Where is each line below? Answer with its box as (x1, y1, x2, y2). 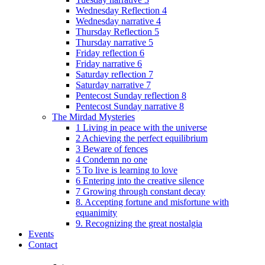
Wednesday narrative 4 (76, 15, 161, 26)
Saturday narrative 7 (76, 79, 151, 90)
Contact (28, 239, 57, 250)
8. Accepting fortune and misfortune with (76, 196, 229, 207)
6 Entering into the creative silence (76, 175, 204, 186)
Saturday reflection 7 (76, 69, 153, 79)
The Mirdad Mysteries (52, 111, 135, 122)
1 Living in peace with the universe (76, 122, 207, 132)
